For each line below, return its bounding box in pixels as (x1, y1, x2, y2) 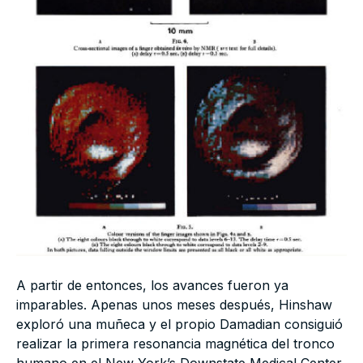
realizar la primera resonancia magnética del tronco (16, 335, 335, 352)
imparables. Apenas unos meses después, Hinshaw (16, 297, 332, 314)
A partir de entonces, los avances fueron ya (16, 277, 288, 294)
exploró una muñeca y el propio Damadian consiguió (16, 316, 343, 333)
